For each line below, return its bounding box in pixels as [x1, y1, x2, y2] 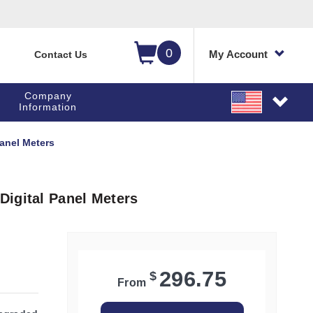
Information [19, 101, 78, 112]
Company [24, 90, 72, 101]
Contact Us [34, 49, 87, 60]
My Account [209, 48, 268, 60]
